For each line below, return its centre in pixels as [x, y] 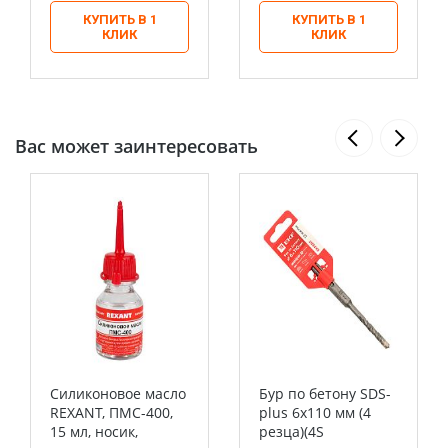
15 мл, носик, [94, 431]
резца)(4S [291, 431]
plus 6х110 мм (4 [315, 412]
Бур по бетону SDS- [325, 393]
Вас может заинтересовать [136, 146]
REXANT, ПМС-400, [111, 412]
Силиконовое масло [118, 393]
